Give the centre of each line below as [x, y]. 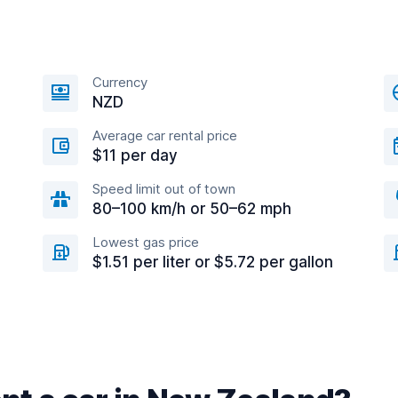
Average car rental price [165, 135]
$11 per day [135, 155]
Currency [120, 82]
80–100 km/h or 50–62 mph [192, 209]
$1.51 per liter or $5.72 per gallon [213, 262]
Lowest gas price [146, 242]
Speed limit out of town [164, 189]
